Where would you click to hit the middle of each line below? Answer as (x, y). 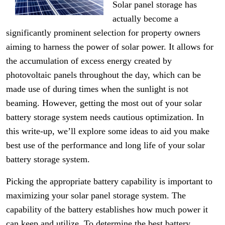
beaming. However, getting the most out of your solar (104, 103)
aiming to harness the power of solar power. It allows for (110, 47)
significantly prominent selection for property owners (103, 33)
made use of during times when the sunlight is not (97, 89)
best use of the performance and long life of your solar (105, 145)
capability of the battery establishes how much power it (107, 209)
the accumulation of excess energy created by (89, 61)
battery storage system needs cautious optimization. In (105, 117)
